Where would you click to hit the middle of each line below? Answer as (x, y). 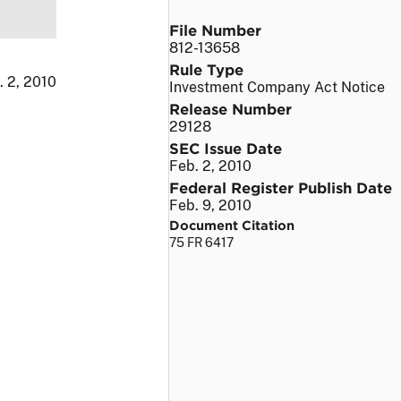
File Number (215, 29)
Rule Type (206, 68)
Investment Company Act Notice (277, 87)
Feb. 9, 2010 (210, 205)
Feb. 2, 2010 (210, 166)
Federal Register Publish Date (281, 187)
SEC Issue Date (226, 147)
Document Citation (232, 225)
